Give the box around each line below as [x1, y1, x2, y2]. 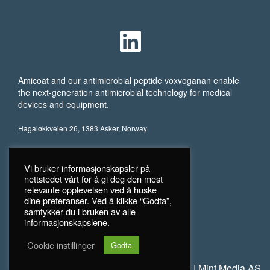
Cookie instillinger [27, 238, 95, 251]
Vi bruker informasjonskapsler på [24, 162, 150, 174]
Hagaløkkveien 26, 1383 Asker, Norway [18, 123, 147, 134]
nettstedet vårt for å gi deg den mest [24, 172, 163, 185]
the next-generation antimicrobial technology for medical [18, 86, 232, 99]
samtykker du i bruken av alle [24, 205, 136, 218]
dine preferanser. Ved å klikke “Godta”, [24, 194, 172, 207]
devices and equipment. [18, 98, 109, 111]
